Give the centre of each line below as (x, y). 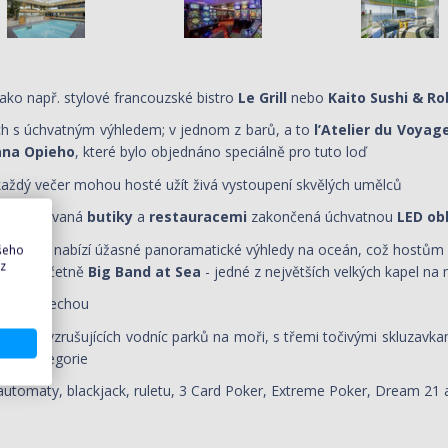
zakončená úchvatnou (322, 216)
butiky (108, 216)
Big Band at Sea (144, 271)
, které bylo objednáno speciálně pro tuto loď (221, 151)
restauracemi (198, 216)
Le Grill (262, 97)
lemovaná (51, 216)
